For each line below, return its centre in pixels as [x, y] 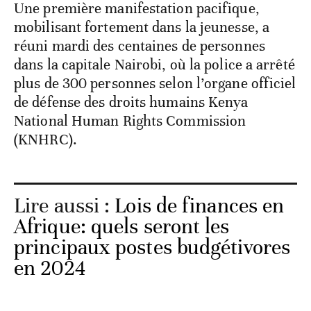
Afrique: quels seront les [122, 227]
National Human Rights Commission [130, 121]
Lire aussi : [65, 206]
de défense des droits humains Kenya [131, 102]
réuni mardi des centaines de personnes [140, 46]
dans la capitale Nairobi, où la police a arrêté [154, 65]
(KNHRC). [45, 140]
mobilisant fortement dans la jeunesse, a [142, 27]
